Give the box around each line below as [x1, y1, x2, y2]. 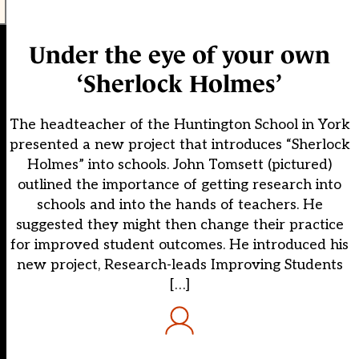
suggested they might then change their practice [15, 216, 344, 234]
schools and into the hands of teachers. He [36, 196, 323, 214]
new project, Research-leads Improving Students [16, 256, 343, 274]
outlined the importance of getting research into [18, 176, 341, 194]
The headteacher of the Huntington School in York [9, 116, 350, 134]
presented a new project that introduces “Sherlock [9, 136, 350, 154]
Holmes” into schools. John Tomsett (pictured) [27, 156, 332, 174]
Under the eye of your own [29, 42, 330, 69]
